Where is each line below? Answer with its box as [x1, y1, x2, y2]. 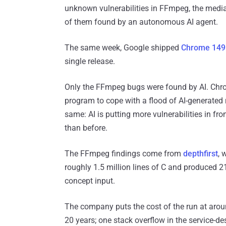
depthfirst [183, 149, 218, 159]
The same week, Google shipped [65, 43, 181, 53]
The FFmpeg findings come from [65, 149, 183, 159]
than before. [65, 123, 107, 133]
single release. [65, 56, 115, 67]
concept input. [65, 176, 115, 186]
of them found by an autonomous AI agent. [65, 17, 218, 27]
